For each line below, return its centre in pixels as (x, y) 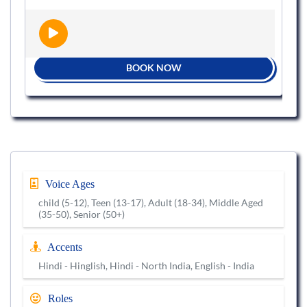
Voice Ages (69, 184)
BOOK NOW (153, 68)
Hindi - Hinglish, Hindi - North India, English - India (146, 266)
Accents (64, 247)
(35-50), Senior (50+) (82, 214)
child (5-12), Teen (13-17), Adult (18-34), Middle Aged (151, 203)
